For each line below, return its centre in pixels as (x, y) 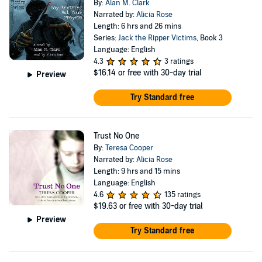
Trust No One (116, 136)
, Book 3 (209, 38)
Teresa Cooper (129, 148)
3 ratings (179, 61)
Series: (106, 38)
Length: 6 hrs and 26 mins (137, 26)
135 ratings (182, 195)
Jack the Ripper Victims (157, 38)
